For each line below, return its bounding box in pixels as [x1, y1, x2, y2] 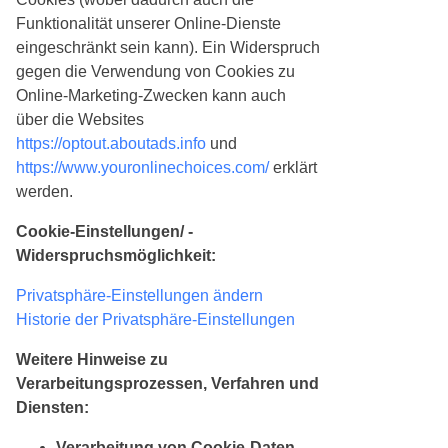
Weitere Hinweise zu [16, 351, 168, 369]
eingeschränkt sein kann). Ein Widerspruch [16, 39, 320, 57]
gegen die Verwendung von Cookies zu [16, 63, 295, 81]
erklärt [269, 159, 317, 177]
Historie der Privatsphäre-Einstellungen [16, 311, 295, 329]
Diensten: [16, 399, 89, 417]
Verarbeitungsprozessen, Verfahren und [16, 375, 319, 393]
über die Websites [16, 111, 144, 129]
